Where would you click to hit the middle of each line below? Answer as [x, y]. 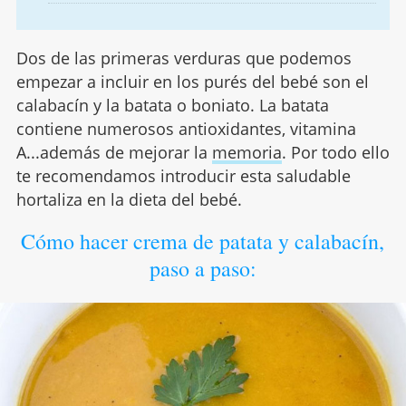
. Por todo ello [335, 152]
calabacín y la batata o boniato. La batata [172, 105]
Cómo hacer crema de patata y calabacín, [203, 241]
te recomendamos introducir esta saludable [183, 175]
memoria [246, 152]
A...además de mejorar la [114, 152]
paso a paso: [203, 268]
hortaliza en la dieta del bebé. [129, 199]
